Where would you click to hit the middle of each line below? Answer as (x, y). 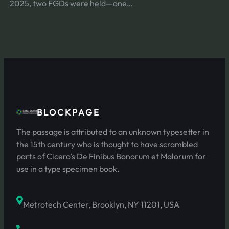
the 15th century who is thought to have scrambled (107, 144)
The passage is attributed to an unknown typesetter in (113, 132)
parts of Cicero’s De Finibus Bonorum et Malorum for (111, 156)
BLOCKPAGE (68, 112)
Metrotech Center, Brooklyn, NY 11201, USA (101, 204)
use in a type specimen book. (68, 168)
